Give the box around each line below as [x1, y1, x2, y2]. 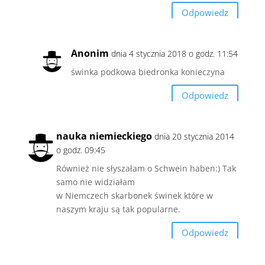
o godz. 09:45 [56, 144, 105, 156]
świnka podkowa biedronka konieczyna [70, 66, 225, 77]
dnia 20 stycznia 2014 [154, 130, 234, 142]
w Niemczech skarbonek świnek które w [56, 189, 213, 201]
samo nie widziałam [56, 176, 135, 188]
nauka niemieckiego [56, 129, 152, 143]
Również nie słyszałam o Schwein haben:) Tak [56, 162, 236, 174]
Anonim [70, 46, 109, 60]
